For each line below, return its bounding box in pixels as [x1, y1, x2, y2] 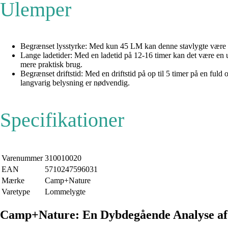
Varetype [2, 187, 32, 196]
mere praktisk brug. [20, 60, 82, 69]
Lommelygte [45, 187, 85, 196]
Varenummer [2, 154, 43, 163]
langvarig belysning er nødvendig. [20, 78, 130, 88]
